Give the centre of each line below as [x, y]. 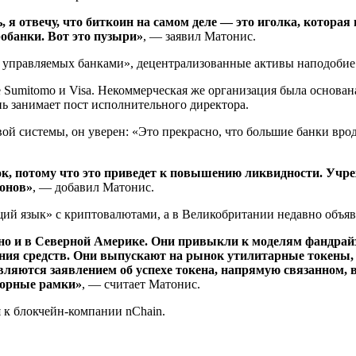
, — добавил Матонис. [93, 187]
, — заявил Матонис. [199, 36]
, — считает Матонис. [141, 284]
